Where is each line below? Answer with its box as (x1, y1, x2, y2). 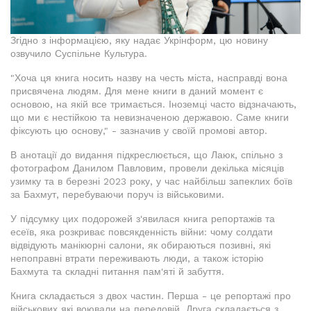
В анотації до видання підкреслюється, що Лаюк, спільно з (10, 149, 283, 160)
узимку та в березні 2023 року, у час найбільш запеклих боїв (10, 175, 292, 187)
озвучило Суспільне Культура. (10, 47, 147, 59)
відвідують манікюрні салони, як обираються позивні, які (10, 239, 271, 251)
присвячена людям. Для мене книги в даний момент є (10, 85, 263, 96)
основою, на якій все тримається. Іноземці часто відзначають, (10, 98, 296, 110)
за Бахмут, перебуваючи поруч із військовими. (10, 188, 224, 200)
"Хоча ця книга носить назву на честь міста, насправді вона (10, 72, 287, 83)
